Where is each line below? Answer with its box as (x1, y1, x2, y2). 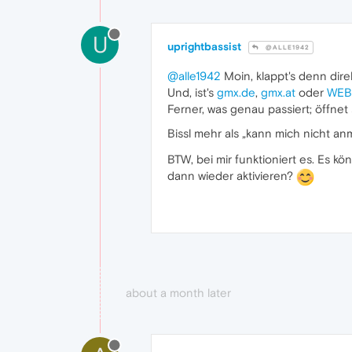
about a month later (126, 285, 231, 299)
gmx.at (261, 86, 295, 100)
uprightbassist (167, 40, 241, 53)
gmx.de (217, 86, 255, 100)
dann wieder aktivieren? (167, 168, 296, 182)
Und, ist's (167, 86, 217, 100)
